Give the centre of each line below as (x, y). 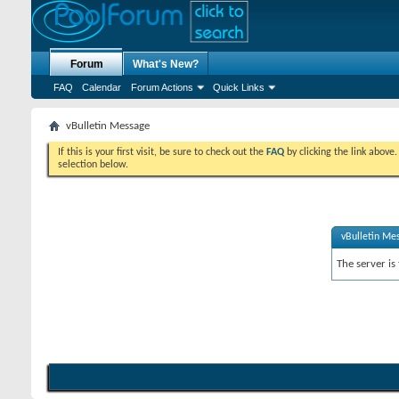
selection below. (93, 165)
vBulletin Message (108, 126)
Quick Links (239, 87)
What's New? (166, 64)
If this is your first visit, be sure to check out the (162, 152)
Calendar (102, 87)
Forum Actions (162, 87)
